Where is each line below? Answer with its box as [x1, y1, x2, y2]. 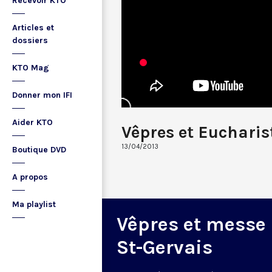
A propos [12, 172, 48, 182]
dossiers [12, 35, 48, 46]
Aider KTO [12, 117, 53, 127]
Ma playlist [12, 199, 56, 209]
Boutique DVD [12, 144, 66, 155]
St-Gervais [117, 236, 212, 259]
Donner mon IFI [12, 90, 72, 100]
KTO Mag [12, 63, 49, 73]
